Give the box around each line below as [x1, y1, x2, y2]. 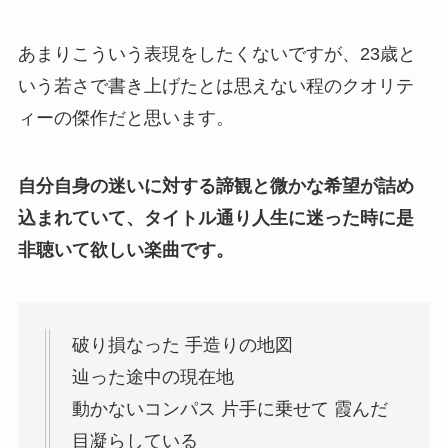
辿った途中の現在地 [71, 366, 234, 387]
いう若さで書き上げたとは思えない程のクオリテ [17, 76, 414, 97]
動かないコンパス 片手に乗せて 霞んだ [71, 398, 388, 419]
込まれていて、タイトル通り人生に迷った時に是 [17, 207, 414, 228]
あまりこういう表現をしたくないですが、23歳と [17, 44, 416, 65]
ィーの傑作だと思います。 [17, 108, 234, 129]
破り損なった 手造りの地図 [71, 334, 293, 355]
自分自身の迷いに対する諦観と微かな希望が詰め [17, 175, 414, 196]
